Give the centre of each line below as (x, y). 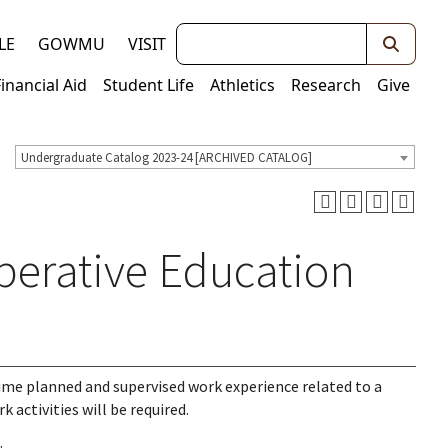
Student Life (148, 85)
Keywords (212, 35)
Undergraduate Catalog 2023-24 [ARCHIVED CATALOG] (166, 158)
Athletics (242, 85)
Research (326, 85)
